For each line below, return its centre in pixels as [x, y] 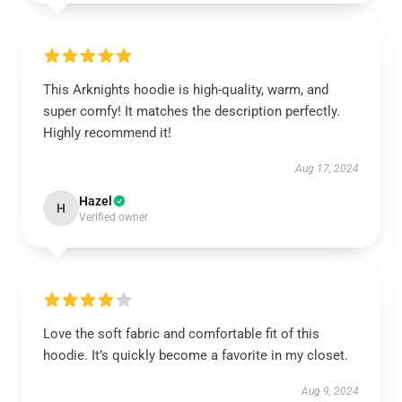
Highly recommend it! [107, 133]
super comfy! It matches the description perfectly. [192, 111]
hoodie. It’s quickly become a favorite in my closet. [196, 355]
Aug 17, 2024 [327, 169]
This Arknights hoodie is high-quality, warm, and [186, 90]
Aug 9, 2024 [330, 391]
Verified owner [114, 217]
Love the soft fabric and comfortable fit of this [181, 334]
